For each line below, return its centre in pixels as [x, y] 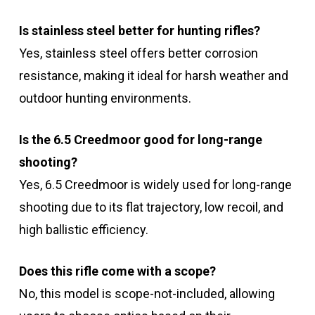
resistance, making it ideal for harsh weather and [153, 76]
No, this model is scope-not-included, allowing [147, 294]
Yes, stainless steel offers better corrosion [138, 53]
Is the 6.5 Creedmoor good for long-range [140, 140]
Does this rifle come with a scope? [117, 271]
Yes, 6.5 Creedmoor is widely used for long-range [155, 185]
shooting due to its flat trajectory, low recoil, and [151, 207]
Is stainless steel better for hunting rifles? [139, 31]
